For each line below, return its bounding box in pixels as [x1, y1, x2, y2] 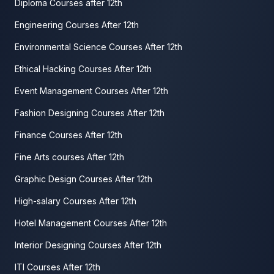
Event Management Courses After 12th [15, 86, 168, 96]
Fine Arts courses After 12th [15, 152, 124, 162]
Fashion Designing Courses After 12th [15, 108, 165, 118]
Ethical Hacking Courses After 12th [15, 64, 152, 74]
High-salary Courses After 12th [15, 196, 136, 206]
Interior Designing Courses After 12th [15, 240, 161, 250]
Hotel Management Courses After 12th [15, 218, 167, 228]
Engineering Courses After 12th [15, 20, 139, 30]
